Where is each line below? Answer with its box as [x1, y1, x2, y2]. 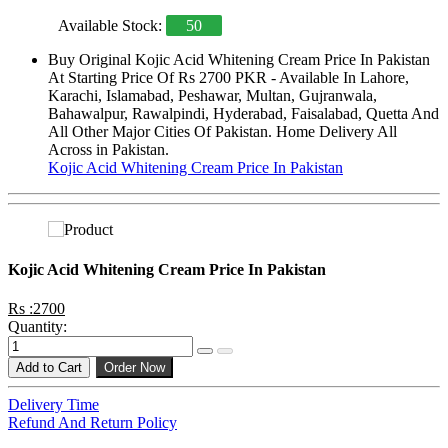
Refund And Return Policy [8, 414, 177, 431]
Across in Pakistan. [48, 141, 169, 159]
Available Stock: [58, 17, 166, 35]
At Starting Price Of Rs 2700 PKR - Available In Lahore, [48, 69, 409, 87]
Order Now [104, 360, 165, 375]
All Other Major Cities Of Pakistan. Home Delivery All [48, 123, 397, 141]
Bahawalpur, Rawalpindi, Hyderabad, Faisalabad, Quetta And [48, 105, 439, 123]
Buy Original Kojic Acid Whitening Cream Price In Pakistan [48, 51, 430, 69]
